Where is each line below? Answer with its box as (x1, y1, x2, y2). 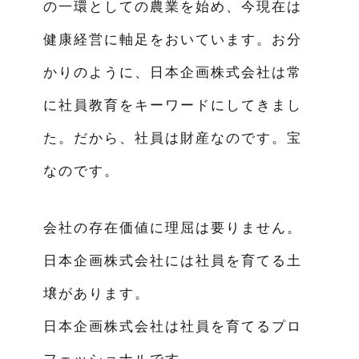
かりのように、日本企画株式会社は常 (42, 64, 302, 83)
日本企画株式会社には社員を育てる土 (42, 252, 302, 272)
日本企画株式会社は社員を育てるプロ (42, 318, 302, 337)
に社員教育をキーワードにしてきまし (42, 97, 302, 116)
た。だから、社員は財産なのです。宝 (42, 130, 302, 149)
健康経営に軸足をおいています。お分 (42, 31, 302, 50)
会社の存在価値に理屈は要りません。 (42, 220, 302, 239)
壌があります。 (42, 285, 150, 305)
